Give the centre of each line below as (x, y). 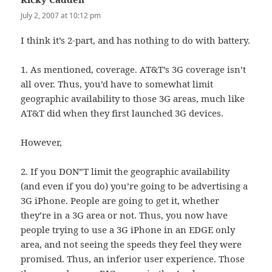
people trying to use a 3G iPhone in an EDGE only (128, 230)
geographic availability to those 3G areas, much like (133, 99)
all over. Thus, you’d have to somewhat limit (117, 84)
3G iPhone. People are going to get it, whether (120, 201)
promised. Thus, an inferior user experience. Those (133, 259)
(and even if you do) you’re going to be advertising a (134, 186)
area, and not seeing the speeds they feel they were (131, 244)
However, (42, 142)
